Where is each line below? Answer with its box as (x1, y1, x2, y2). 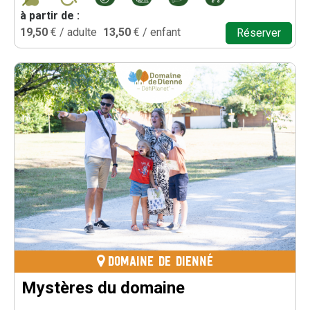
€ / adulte (51, 26, 98, 39)
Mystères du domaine (21, 278, 185, 298)
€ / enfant (134, 26, 181, 39)
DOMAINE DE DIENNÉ (108, 255, 213, 270)
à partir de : (20, 9, 80, 23)
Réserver (237, 26, 281, 40)
